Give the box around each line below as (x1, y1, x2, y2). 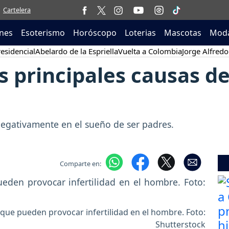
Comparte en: (59, 158, 101, 168)
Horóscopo (73, 27, 117, 38)
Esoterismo (21, 27, 65, 38)
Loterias (125, 27, 156, 38)
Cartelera (3, 5, 31, 14)
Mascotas (164, 27, 201, 38)
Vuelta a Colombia (118, 46, 182, 56)
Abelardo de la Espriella (35, 46, 118, 56)
